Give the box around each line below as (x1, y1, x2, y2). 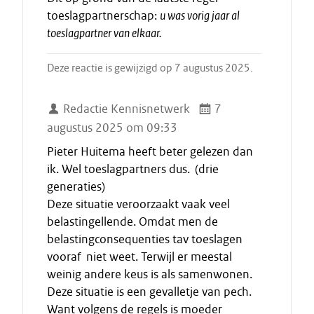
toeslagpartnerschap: (47, 8, 160, 24)
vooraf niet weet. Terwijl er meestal (47, 250, 232, 265)
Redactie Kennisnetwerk (60, 102, 191, 117)
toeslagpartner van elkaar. (47, 26, 164, 41)
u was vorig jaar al (160, 8, 240, 24)
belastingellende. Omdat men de (47, 214, 218, 230)
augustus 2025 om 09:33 (47, 121, 177, 136)
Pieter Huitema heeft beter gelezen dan (47, 144, 253, 160)
